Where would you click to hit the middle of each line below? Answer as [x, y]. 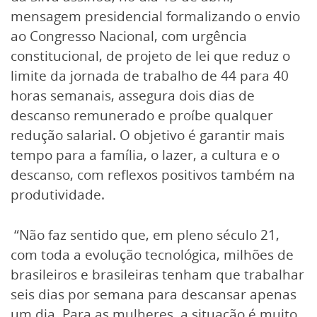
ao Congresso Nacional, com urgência [129, 36]
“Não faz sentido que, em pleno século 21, [145, 235]
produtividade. [58, 194]
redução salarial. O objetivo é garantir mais [148, 135]
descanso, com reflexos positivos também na [153, 174]
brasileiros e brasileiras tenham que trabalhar [157, 274]
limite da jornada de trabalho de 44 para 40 [150, 75]
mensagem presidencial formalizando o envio [155, 16]
